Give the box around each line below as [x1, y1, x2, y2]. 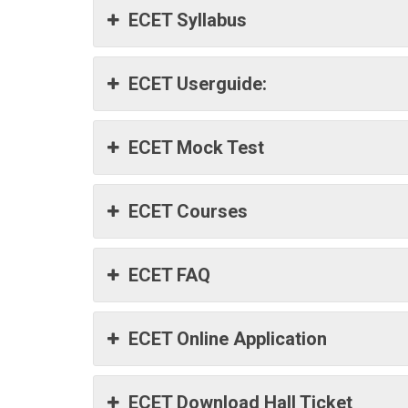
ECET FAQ [128, 264, 210, 286]
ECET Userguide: [128, 73, 267, 95]
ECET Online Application [128, 328, 327, 350]
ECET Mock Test [128, 137, 264, 158]
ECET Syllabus [128, 9, 247, 31]
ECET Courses [128, 200, 248, 222]
